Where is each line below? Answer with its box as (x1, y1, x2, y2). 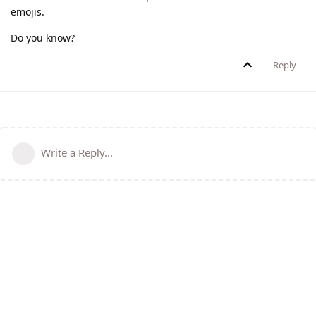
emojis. (11, 5, 44, 19)
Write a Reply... (41, 145, 113, 160)
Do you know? (11, 31, 75, 45)
